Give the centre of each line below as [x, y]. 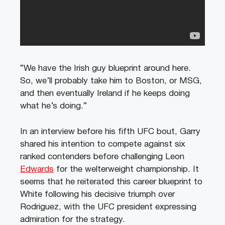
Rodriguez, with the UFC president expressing [108, 207]
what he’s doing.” [53, 106]
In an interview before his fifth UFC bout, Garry [110, 132]
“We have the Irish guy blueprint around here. [105, 69]
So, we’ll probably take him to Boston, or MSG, [111, 81]
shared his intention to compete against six [103, 144]
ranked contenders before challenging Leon [102, 157]
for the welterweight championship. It [126, 169]
